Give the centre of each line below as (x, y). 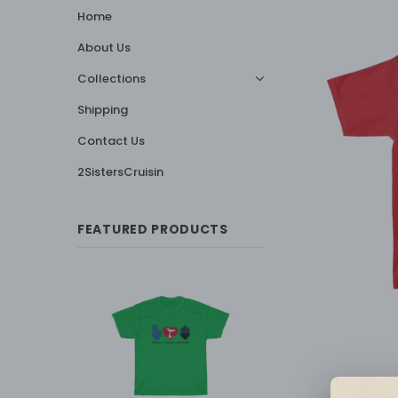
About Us (104, 48)
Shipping (103, 110)
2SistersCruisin (120, 172)
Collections (111, 79)
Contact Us (111, 141)
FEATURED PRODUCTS (153, 230)
